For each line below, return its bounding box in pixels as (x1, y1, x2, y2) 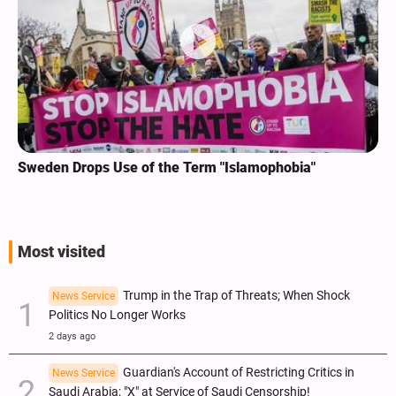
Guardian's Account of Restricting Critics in (123, 365, 354, 381)
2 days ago (49, 331, 95, 343)
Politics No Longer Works (49, 308, 186, 324)
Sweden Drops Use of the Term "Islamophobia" (18, 159, 316, 177)
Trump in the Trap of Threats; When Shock (123, 288, 350, 304)
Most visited (18, 243, 105, 262)
